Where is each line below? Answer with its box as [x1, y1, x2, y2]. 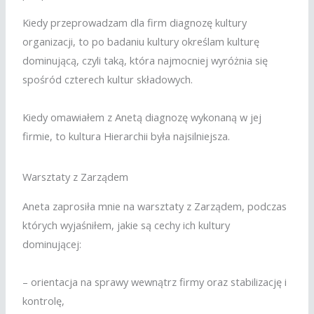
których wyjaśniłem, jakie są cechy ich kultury [22, 217, 231, 232]
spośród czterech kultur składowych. [22, 72, 193, 87]
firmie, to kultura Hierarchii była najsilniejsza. [22, 129, 231, 144]
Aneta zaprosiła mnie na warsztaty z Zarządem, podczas [22, 198, 287, 213]
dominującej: [22, 236, 82, 251]
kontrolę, [22, 293, 65, 308]
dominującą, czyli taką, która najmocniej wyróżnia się [22, 53, 268, 68]
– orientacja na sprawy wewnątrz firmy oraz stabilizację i [22, 274, 287, 289]
